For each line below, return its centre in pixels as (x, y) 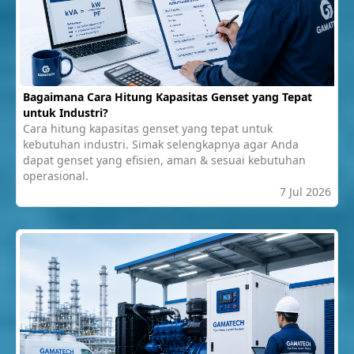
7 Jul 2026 (305, 191)
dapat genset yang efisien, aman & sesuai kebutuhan (164, 160)
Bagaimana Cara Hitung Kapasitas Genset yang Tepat (168, 96)
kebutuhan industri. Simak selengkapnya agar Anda (161, 144)
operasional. (56, 175)
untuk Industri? (66, 112)
